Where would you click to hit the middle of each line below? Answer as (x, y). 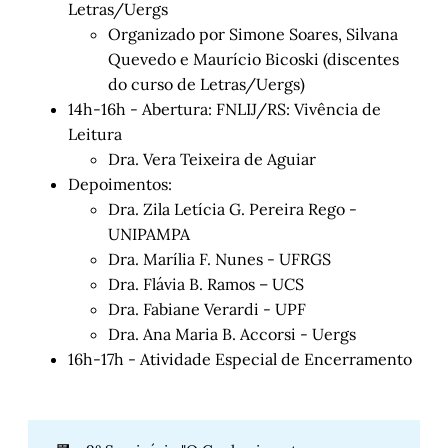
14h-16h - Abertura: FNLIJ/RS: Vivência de (224, 109)
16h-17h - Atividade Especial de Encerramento (240, 359)
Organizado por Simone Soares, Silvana (253, 34)
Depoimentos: (120, 184)
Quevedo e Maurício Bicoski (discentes (253, 59)
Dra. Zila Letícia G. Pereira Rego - (232, 209)
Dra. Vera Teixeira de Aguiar (212, 159)
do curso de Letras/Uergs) (206, 84)
